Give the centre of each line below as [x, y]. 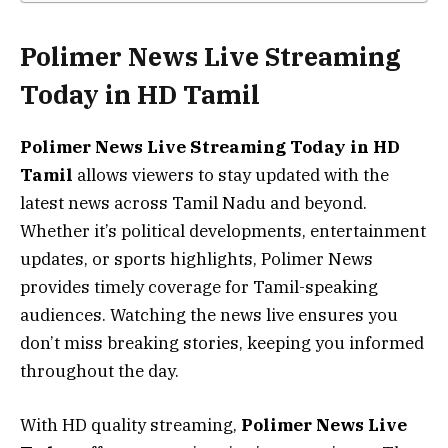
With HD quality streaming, [130, 425]
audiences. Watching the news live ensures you [209, 315]
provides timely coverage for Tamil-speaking [199, 287]
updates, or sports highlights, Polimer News [196, 259]
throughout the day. [99, 371]
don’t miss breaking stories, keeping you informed [222, 343]
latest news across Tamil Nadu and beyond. [193, 203]
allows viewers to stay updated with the [231, 175]
